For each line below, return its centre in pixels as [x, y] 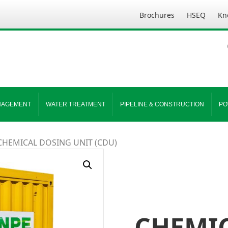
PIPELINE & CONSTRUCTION [162, 104]
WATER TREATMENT [76, 104]
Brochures [157, 15]
